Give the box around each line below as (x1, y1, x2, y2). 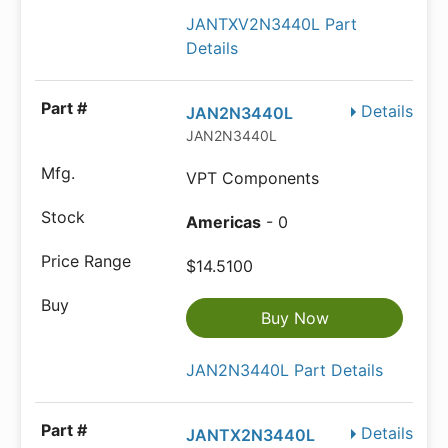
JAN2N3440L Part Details (186, 360, 384, 381)
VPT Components (186, 168, 320, 189)
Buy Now (260, 308, 329, 329)
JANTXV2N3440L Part (186, 14, 358, 35)
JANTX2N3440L (186, 425, 316, 446)
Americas (186, 212, 262, 233)
